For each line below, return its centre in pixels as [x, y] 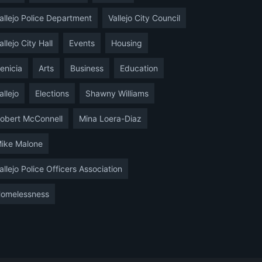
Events [82, 43]
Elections [52, 93]
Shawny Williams [117, 93]
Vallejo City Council [144, 18]
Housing [127, 43]
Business [87, 68]
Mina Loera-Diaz [110, 118]
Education [139, 68]
